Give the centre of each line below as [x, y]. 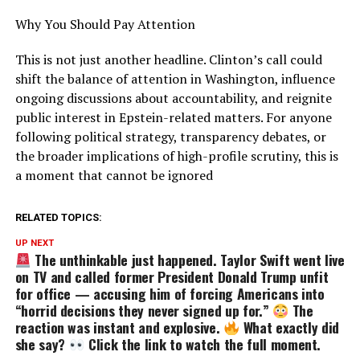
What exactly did [290, 327]
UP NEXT [34, 243]
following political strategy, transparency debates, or [170, 136]
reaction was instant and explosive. [119, 327]
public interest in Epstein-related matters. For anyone [173, 117]
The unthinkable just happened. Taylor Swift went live [188, 259]
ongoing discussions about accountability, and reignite [173, 98]
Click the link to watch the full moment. [203, 344]
